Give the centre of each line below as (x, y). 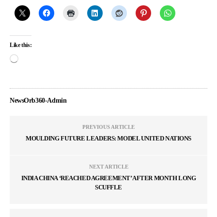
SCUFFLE (108, 187)
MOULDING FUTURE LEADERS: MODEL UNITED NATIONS (108, 138)
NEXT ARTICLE (108, 166)
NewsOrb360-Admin (38, 100)
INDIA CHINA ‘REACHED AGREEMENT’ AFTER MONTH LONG (108, 178)
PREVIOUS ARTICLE (108, 127)
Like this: (21, 45)
